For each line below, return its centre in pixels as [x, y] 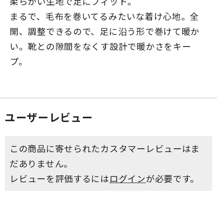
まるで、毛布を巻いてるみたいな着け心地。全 [105, 16]
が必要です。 [172, 178]
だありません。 [41, 163]
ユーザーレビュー [49, 117]
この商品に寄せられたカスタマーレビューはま [105, 148]
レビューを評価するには [60, 178]
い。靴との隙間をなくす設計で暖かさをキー [101, 46]
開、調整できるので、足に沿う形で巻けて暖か [105, 31]
